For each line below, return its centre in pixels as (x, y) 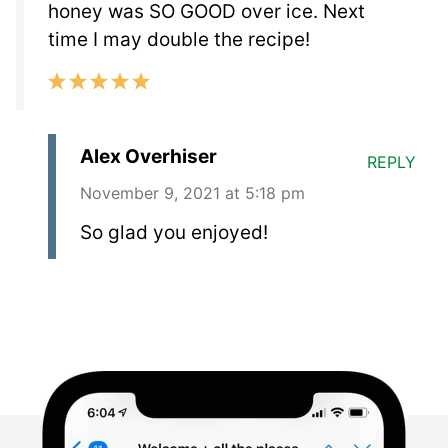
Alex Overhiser (148, 156)
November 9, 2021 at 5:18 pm (192, 192)
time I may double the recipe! (179, 39)
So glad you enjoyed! (174, 232)
